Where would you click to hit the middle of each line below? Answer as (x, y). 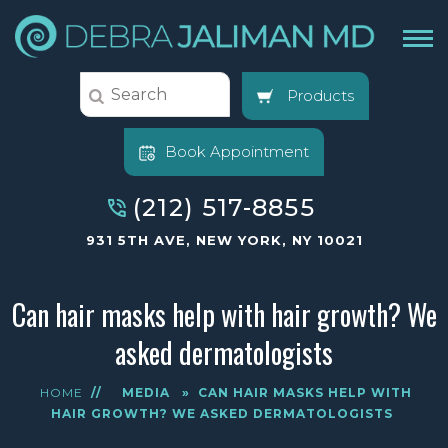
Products (318, 95)
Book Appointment (237, 151)
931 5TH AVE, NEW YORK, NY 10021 (224, 240)
